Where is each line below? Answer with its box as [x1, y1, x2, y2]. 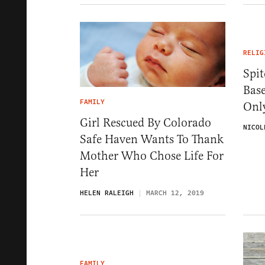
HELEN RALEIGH [80, 188, 134, 199]
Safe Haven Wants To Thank [80, 132, 224, 147]
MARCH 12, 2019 [146, 188, 204, 199]
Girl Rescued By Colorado [80, 115, 211, 131]
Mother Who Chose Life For [80, 148, 224, 164]
